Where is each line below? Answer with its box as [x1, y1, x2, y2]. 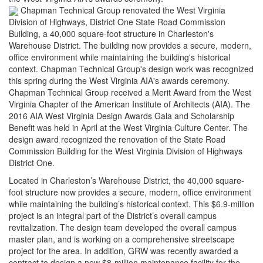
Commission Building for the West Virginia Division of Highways [9, 145, 242, 157]
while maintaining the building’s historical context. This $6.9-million [9, 198, 254, 210]
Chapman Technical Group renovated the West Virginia [18, 4, 225, 16]
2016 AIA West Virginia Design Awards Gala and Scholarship [9, 110, 234, 122]
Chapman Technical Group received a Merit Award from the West [9, 86, 251, 99]
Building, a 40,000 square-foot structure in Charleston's [9, 28, 214, 40]
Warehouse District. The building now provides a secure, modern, [9, 39, 251, 52]
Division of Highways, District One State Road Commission [9, 16, 225, 28]
